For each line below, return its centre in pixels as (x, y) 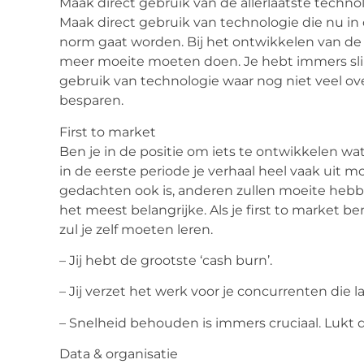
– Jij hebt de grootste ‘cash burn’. (166, 261)
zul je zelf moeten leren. (136, 229)
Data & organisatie (119, 354)
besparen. (91, 101)
